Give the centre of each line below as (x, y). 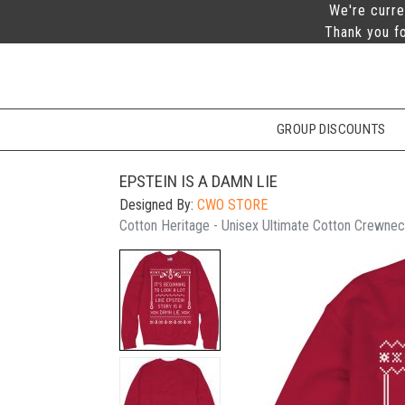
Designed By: (158, 204)
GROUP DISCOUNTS (331, 130)
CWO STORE (232, 204)
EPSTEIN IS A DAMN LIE (198, 181)
